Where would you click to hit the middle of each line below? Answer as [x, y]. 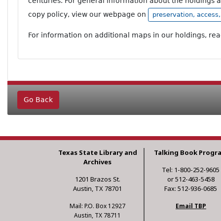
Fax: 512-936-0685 [191, 188]
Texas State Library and [97, 152]
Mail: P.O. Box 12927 [98, 206]
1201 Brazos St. [97, 179]
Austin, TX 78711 [98, 215]
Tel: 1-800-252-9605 [191, 169]
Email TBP [191, 206]
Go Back [38, 99]
